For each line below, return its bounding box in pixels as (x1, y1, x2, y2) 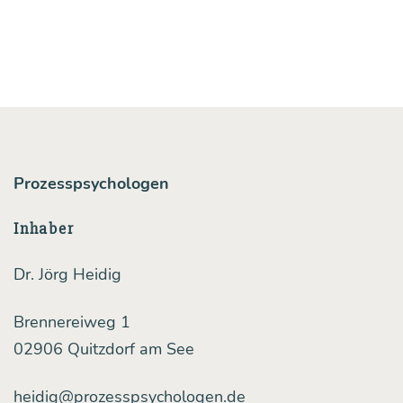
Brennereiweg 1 (13, 311, 130, 334)
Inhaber (13, 218, 75, 238)
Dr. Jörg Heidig (13, 263, 121, 285)
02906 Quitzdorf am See (13, 338, 194, 361)
